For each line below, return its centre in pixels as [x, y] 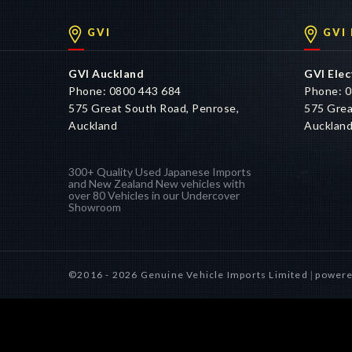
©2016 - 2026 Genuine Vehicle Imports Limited [190, 275]
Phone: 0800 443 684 [125, 91]
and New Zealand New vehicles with [157, 183]
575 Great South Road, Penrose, [154, 108]
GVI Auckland [106, 73]
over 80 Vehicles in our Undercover [154, 195]
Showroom [95, 207]
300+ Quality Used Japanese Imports [160, 172]
